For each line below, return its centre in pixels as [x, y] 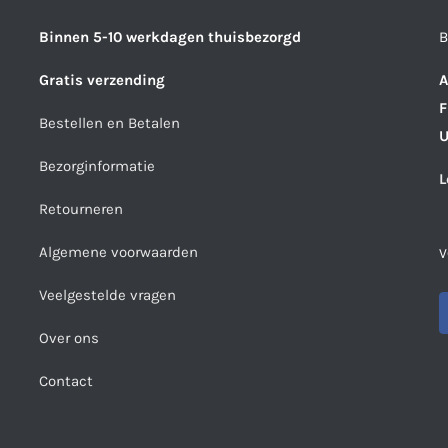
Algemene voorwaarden [118, 251]
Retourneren [81, 208]
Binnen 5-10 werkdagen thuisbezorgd [170, 36]
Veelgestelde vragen [107, 294]
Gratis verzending [102, 79]
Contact [66, 380]
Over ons [69, 337]
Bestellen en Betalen [109, 122]
